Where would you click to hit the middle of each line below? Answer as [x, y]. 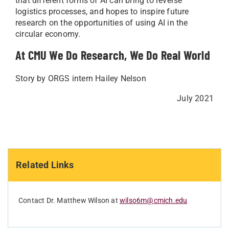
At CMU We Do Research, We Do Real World [113, 55]
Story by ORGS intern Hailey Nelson [81, 79]
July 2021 [195, 99]
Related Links [45, 165]
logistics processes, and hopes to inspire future [102, 12]
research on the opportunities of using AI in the [102, 23]
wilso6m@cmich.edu [154, 201]
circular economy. [49, 34]
